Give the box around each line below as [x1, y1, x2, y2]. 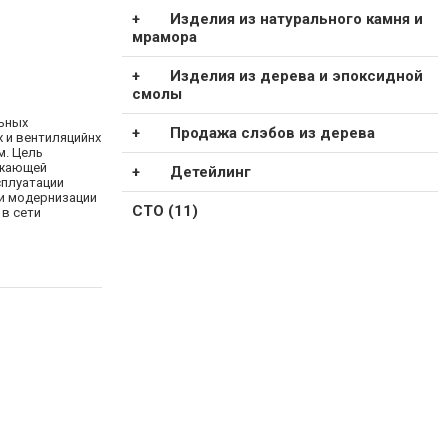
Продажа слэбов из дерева [169, 124, 375, 143]
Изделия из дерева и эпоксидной [169, 67, 423, 86]
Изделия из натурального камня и [169, 10, 423, 29]
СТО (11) [132, 202, 198, 221]
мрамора [132, 28, 197, 47]
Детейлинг [169, 163, 251, 182]
